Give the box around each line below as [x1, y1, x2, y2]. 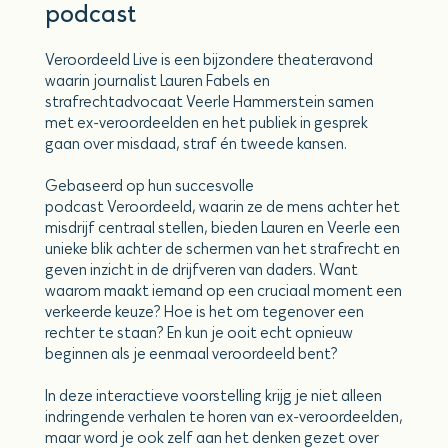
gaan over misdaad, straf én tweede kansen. [44, 135, 347, 153]
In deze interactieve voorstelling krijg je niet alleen [44, 387, 382, 405]
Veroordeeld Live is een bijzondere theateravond [44, 51, 373, 69]
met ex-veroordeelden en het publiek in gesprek [44, 114, 368, 132]
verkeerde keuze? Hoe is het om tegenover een [44, 303, 364, 321]
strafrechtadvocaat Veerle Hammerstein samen [44, 93, 374, 111]
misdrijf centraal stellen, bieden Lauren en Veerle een [44, 219, 400, 237]
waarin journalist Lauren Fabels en [44, 72, 270, 90]
